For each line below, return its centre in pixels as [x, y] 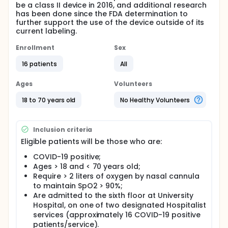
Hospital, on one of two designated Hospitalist [120, 205]
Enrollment [35, 48]
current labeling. [46, 31]
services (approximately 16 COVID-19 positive [117, 215]
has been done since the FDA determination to [102, 14]
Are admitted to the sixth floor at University [113, 195]
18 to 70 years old [49, 100]
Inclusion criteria [63, 129]
